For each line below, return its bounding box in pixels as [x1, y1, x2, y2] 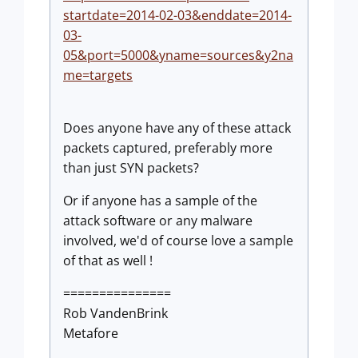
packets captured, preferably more [63, 138, 272, 157]
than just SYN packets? [63, 158, 202, 177]
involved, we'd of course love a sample [63, 231, 293, 249]
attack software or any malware [63, 211, 253, 229]
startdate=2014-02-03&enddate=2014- [63, 6, 292, 24]
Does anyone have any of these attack [63, 118, 291, 137]
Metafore [63, 324, 118, 342]
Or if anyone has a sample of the [63, 191, 257, 209]
